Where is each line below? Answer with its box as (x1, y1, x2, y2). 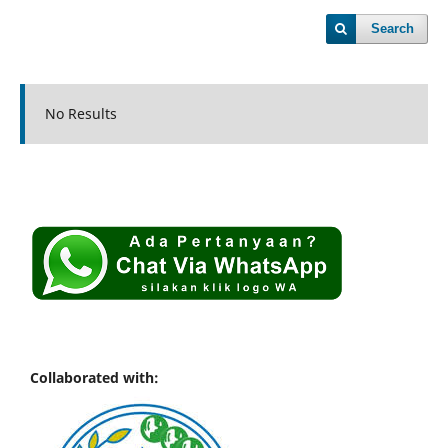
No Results (44, 104, 117, 123)
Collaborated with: (30, 367, 159, 387)
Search (371, 21, 415, 36)
